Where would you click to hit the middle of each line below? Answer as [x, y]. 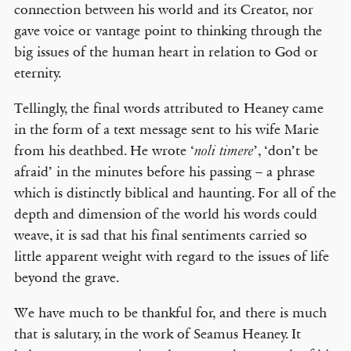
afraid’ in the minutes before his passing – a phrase [164, 172]
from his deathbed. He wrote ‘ [104, 150]
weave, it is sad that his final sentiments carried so [160, 235]
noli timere [224, 151]
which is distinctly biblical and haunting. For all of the [175, 193]
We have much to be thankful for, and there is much [170, 313]
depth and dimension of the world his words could [165, 214]
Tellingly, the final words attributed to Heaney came [168, 108]
